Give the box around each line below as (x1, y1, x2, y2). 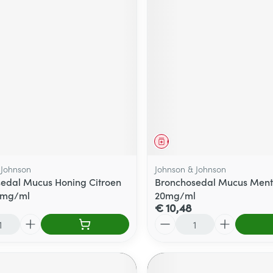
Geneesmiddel (166, 136, 216, 147)
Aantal (154, 213, 183, 227)
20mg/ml (154, 188, 196, 202)
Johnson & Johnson (154, 163, 226, 175)
